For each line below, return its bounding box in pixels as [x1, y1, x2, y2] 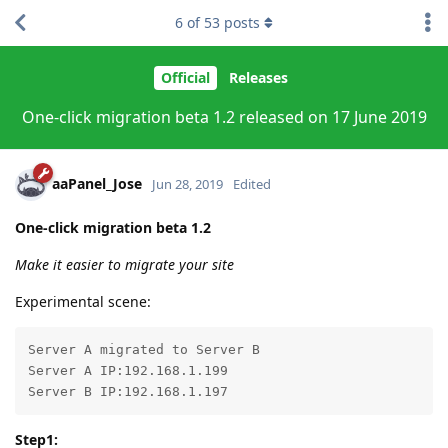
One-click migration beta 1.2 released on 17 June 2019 [21, 105, 427, 128]
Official [160, 68, 210, 88]
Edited [233, 174, 271, 193]
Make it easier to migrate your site [15, 254, 234, 274]
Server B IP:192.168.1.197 [27, 384, 228, 400]
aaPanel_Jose [52, 173, 142, 193]
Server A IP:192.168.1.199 [27, 363, 228, 379]
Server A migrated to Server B [27, 342, 260, 358]
